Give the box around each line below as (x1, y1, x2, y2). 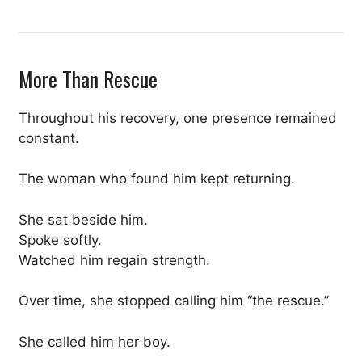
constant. (19, 129, 79, 146)
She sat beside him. (19, 211, 148, 228)
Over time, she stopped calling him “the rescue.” (19, 293, 329, 309)
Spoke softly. (19, 231, 102, 248)
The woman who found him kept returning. (19, 170, 295, 187)
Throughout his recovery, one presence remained (19, 109, 337, 126)
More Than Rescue (19, 62, 158, 95)
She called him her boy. (19, 333, 170, 350)
